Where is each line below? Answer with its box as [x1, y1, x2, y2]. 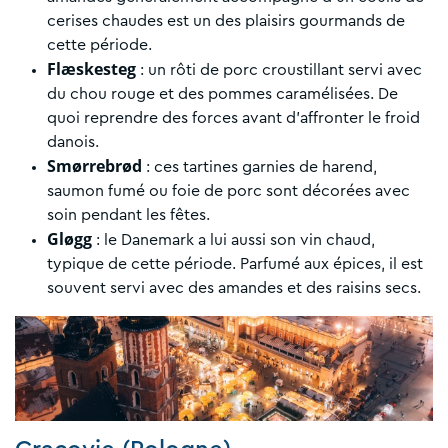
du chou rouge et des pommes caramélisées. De [47, 86, 398, 103]
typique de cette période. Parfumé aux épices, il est [47, 256, 423, 273]
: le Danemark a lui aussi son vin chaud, [92, 232, 375, 249]
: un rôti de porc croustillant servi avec [136, 62, 422, 79]
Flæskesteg [47, 58, 136, 81]
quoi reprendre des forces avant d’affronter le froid [47, 110, 420, 127]
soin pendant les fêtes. [47, 207, 210, 224]
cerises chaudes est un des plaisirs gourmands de [47, 13, 405, 30]
